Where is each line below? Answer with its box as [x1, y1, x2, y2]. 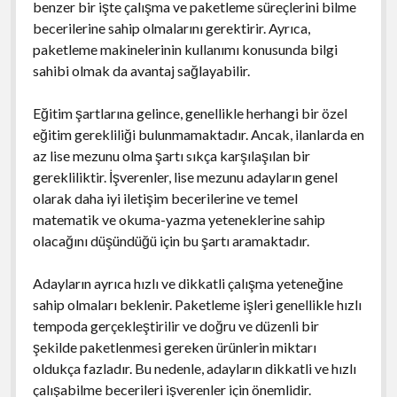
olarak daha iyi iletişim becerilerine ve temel [32, 189, 298, 206]
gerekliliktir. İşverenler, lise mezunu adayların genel [32, 167, 338, 185]
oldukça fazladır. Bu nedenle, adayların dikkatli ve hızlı [32, 359, 356, 377]
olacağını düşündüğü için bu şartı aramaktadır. [32, 231, 309, 249]
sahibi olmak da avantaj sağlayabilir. [32, 61, 250, 79]
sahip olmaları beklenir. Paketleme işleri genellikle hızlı [32, 295, 362, 313]
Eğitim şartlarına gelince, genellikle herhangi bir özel [32, 104, 347, 121]
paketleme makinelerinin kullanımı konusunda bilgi [32, 40, 338, 58]
